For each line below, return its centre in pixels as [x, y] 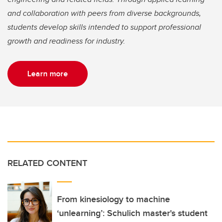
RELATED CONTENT [47, 163]
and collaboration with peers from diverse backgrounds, [104, 13]
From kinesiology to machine [113, 199]
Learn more [48, 74]
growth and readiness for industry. [67, 41]
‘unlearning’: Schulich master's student [132, 213]
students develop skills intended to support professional [104, 27]
